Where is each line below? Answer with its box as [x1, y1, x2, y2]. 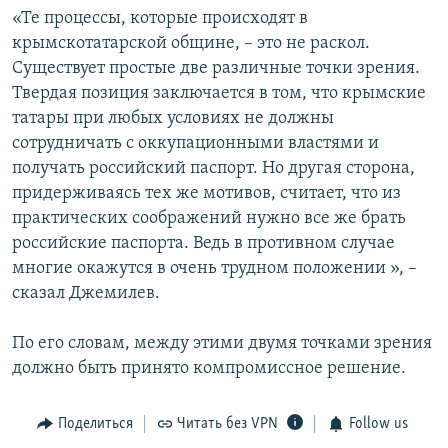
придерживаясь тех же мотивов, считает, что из [12, 184, 401, 204]
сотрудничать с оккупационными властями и [12, 134, 379, 154]
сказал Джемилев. [12, 284, 160, 304]
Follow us [348, 416, 408, 433]
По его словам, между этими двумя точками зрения [12, 334, 432, 354]
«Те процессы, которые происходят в [12, 9, 308, 29]
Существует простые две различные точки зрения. [12, 59, 420, 79]
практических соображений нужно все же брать [12, 209, 406, 229]
